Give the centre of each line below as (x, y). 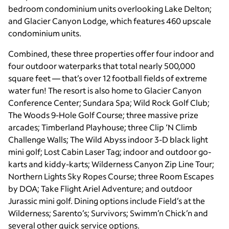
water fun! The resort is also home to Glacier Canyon (105, 90)
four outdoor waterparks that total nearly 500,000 (102, 66)
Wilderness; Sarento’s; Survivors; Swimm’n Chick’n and (108, 213)
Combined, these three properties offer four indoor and (111, 54)
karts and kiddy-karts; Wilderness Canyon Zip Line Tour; (111, 164)
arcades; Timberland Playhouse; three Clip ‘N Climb (103, 127)
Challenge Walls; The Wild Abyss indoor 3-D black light (108, 140)
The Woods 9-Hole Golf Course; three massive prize (103, 115)
